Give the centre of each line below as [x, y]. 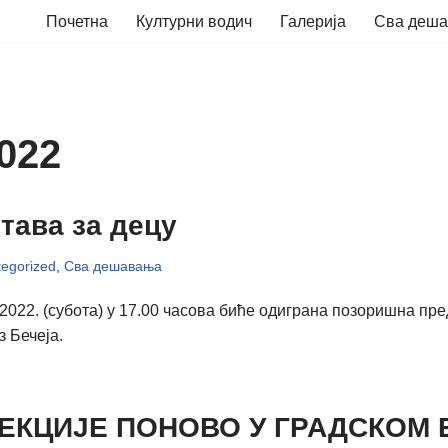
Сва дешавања [112, 266]
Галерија [313, 21]
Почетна [77, 21]
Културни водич [194, 21]
